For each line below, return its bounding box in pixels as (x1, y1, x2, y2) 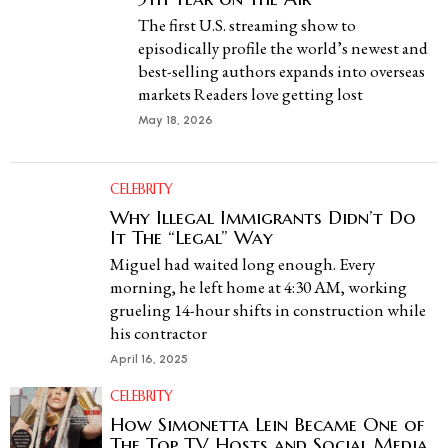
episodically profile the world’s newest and (138, 37, 429, 59)
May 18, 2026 (138, 113, 214, 127)
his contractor (110, 322, 207, 344)
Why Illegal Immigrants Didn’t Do (110, 205, 416, 229)
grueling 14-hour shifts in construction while (110, 299, 426, 321)
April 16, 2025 (110, 352, 188, 366)
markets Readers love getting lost (138, 83, 364, 105)
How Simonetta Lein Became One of (110, 412, 424, 436)
